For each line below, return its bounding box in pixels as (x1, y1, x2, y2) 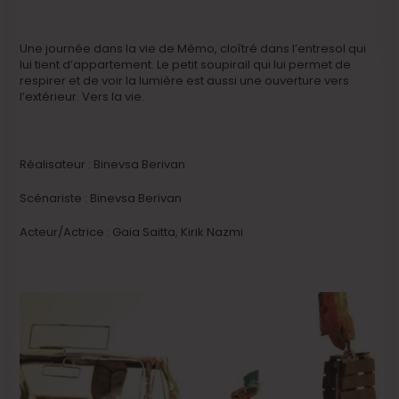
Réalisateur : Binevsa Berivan (20, 155, 186, 173)
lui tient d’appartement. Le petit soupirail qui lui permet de (20, 55, 352, 73)
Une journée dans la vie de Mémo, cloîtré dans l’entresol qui (20, 39, 367, 57)
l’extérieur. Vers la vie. (20, 87, 145, 105)
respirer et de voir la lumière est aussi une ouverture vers (20, 71, 350, 89)
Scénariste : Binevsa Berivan (20, 189, 183, 207)
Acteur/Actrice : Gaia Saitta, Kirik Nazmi (20, 223, 244, 240)
